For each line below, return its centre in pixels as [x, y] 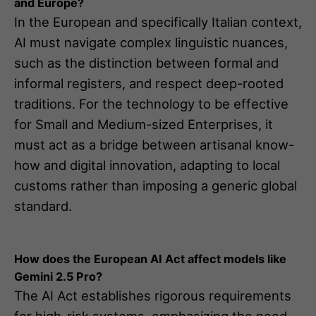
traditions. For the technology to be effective [151, 103]
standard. [43, 206]
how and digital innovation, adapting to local [147, 165]
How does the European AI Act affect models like [150, 259]
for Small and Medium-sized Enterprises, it [144, 124]
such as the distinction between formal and [146, 62]
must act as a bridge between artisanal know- [154, 144]
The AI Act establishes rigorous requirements [153, 295]
